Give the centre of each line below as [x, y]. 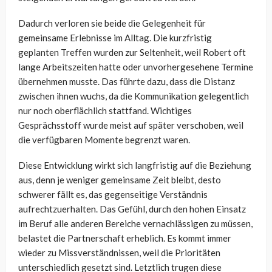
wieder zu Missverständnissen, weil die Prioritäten [119, 253]
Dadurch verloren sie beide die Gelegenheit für [112, 23]
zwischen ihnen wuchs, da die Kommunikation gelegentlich [134, 96]
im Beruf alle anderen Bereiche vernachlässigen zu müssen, [135, 224]
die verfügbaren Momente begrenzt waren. [104, 140]
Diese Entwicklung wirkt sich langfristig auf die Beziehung [135, 165]
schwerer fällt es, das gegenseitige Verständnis [113, 195]
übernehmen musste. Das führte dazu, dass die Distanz [127, 82]
